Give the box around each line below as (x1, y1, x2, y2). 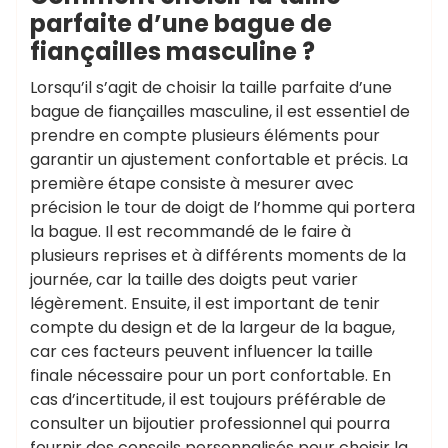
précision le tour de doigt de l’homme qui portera (30, 196, 415, 219)
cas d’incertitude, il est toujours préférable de (30, 388, 386, 411)
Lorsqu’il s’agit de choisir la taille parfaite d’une (30, 76, 392, 99)
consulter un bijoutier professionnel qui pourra (30, 412, 390, 435)
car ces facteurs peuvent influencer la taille (30, 340, 373, 363)
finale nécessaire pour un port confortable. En (30, 364, 391, 387)
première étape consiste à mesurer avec (30, 172, 354, 195)
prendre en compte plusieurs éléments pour (30, 124, 380, 147)
